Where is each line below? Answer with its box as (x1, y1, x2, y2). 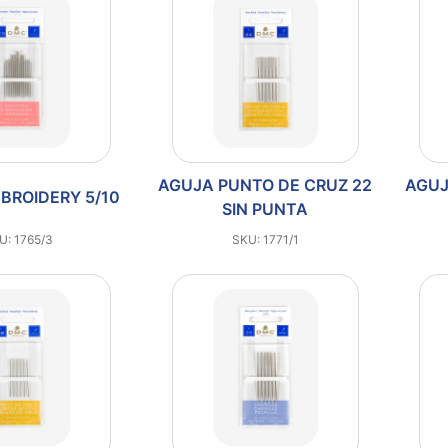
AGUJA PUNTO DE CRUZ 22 (158, 174, 373, 195)
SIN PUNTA (222, 198, 309, 219)
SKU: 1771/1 (231, 231, 299, 247)
